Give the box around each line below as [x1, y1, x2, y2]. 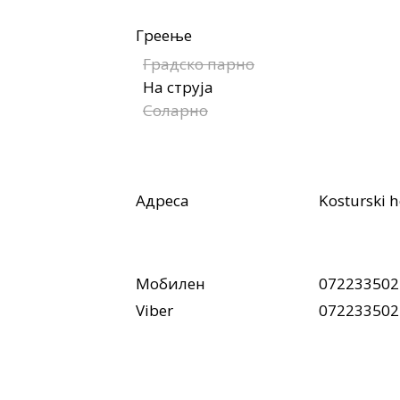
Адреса [136, 189, 189, 211]
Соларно [143, 99, 208, 121]
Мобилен [136, 272, 205, 294]
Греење [136, 24, 192, 46]
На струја [143, 76, 213, 97]
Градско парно [143, 53, 254, 74]
